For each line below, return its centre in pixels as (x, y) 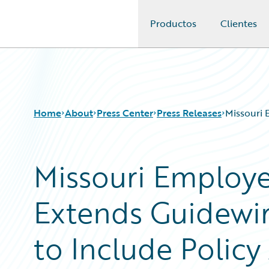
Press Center (125, 113)
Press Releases (189, 113)
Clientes (239, 23)
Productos (173, 23)
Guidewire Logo (58, 31)
